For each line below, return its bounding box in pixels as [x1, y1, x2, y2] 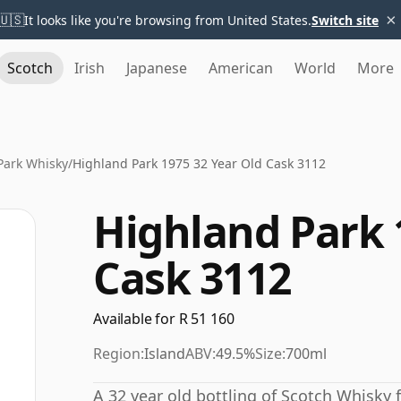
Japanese [126, 58, 187, 78]
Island [144, 344, 185, 363]
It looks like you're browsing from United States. [24, 11, 311, 29]
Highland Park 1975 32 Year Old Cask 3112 [73, 155, 326, 172]
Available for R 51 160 [93, 309, 235, 328]
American [209, 58, 273, 78]
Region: [93, 344, 144, 363]
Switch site [311, 11, 379, 29]
